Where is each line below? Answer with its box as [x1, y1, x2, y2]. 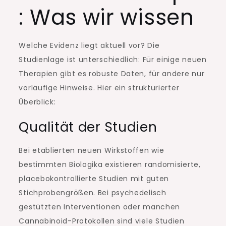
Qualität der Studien [19, 118, 157, 137]
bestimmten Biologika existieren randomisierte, [19, 159, 201, 170]
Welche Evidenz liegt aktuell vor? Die [19, 40, 160, 51]
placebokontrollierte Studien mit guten [19, 174, 169, 184]
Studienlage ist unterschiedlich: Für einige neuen [19, 54, 207, 65]
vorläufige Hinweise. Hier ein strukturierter [19, 83, 180, 93]
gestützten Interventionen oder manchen [19, 202, 181, 212]
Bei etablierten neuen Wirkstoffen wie [19, 145, 164, 156]
